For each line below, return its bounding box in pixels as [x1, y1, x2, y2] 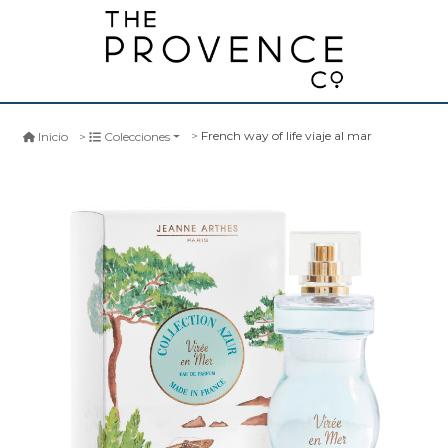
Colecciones [104, 128, 170, 144]
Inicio [38, 128, 68, 144]
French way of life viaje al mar [201, 128, 373, 144]
